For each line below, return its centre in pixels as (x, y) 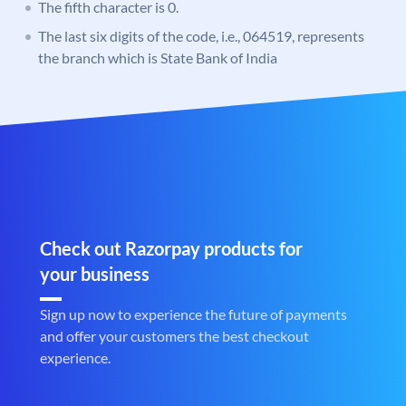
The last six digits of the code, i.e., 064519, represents (201, 36)
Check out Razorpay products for (171, 249)
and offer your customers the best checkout (174, 336)
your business (95, 274)
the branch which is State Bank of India (158, 58)
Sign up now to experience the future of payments (193, 314)
